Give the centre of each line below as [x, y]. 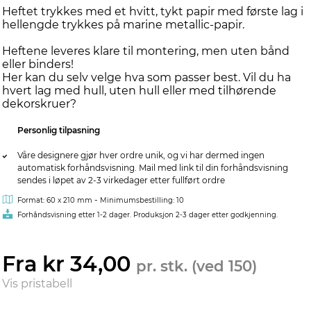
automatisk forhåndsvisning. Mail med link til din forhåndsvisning [153, 168]
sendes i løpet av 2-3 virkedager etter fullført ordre [121, 180]
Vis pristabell [37, 284]
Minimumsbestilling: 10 [142, 200]
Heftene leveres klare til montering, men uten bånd [146, 51]
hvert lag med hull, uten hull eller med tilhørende [139, 91]
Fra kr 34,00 [69, 264]
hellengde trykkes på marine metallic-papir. [123, 25]
